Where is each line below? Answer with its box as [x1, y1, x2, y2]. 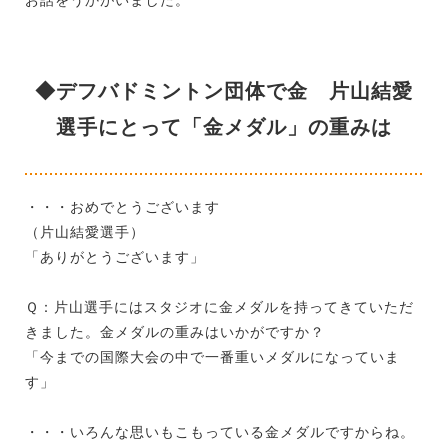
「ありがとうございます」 [25, 248, 205, 265]
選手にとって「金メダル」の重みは [56, 115, 392, 138]
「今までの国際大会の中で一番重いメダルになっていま [25, 348, 400, 365]
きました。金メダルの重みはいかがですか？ [25, 323, 325, 340]
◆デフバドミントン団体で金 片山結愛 [35, 79, 413, 102]
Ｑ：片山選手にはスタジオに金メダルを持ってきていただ [25, 298, 414, 315]
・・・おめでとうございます [25, 198, 220, 215]
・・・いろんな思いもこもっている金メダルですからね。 [25, 423, 415, 440]
